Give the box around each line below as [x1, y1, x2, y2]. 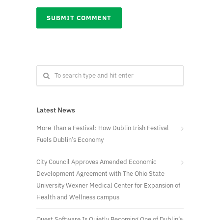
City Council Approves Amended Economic [36, 157, 157, 166]
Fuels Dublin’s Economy [36, 135, 104, 144]
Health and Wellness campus [36, 192, 119, 201]
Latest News [36, 105, 75, 114]
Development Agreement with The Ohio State [36, 169, 165, 178]
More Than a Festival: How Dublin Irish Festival [36, 123, 169, 132]
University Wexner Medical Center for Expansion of [36, 181, 180, 190]
